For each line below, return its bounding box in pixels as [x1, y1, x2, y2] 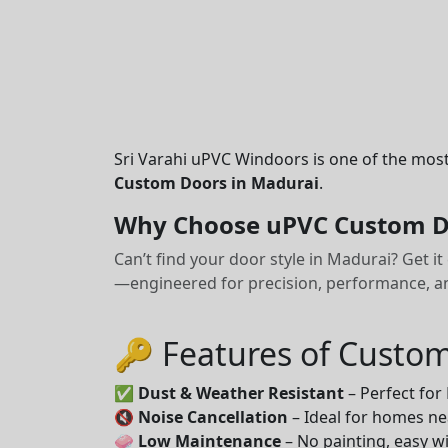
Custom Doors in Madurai [114, 172, 319, 194]
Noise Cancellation [138, 406, 288, 428]
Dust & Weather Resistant [138, 382, 344, 404]
